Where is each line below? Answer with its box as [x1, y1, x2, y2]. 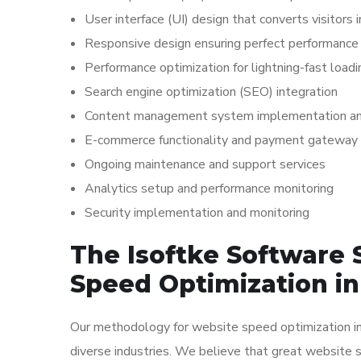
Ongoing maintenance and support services [85, 156, 326, 173]
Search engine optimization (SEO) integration [85, 83, 338, 101]
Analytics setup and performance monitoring [85, 180, 334, 197]
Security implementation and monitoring [85, 204, 309, 222]
